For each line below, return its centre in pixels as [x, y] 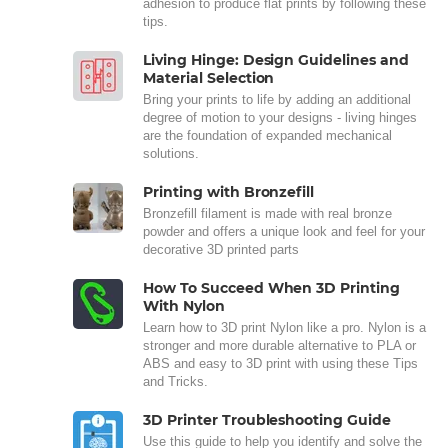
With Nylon [184, 305]
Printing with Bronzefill [229, 191]
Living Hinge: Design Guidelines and [276, 59]
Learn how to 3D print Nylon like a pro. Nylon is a [284, 327]
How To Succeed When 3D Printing [272, 287]
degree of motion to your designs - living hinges [280, 117]
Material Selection [209, 77]
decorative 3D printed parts [221, 249]
